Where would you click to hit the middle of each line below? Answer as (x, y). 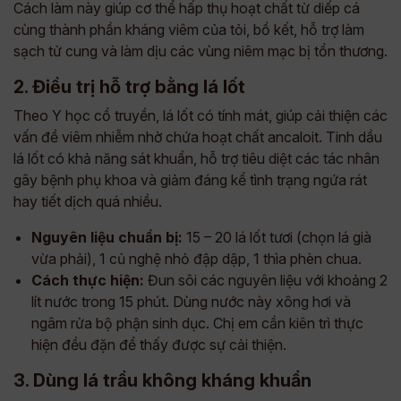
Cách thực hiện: (88, 280)
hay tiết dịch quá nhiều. (88, 201)
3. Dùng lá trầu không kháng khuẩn (162, 380)
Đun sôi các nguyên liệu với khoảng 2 (266, 280)
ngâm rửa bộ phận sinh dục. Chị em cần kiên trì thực (197, 323)
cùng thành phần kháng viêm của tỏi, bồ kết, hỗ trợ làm (189, 30)
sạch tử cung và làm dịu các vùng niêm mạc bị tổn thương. (200, 51)
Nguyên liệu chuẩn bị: (107, 237)
